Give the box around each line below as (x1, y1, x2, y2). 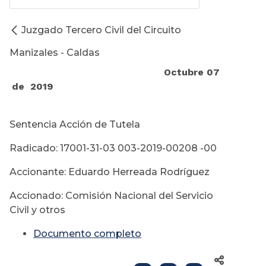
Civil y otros (9, 204, 68, 216)
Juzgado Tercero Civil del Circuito (21, 24, 181, 36)
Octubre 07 (18, 66, 220, 78)
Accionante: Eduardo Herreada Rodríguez (9, 166, 210, 178)
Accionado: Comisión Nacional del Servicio (9, 190, 213, 202)
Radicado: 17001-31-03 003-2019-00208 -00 (9, 142, 217, 154)
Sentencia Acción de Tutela (9, 119, 140, 131)
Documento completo (33, 228, 141, 240)
